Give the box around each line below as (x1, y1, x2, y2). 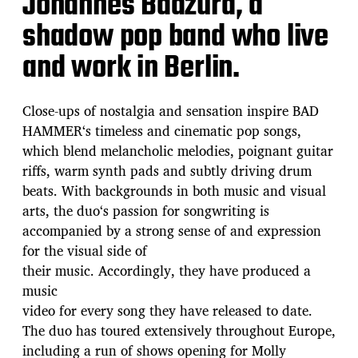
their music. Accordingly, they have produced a (22, 259, 311, 281)
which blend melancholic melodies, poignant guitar (22, 139, 333, 161)
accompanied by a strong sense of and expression (22, 219, 321, 241)
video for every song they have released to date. (22, 299, 312, 321)
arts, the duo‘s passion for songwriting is (22, 199, 269, 221)
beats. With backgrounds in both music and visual (22, 179, 326, 201)
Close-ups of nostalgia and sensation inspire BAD (22, 99, 319, 121)
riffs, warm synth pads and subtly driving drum (22, 159, 312, 181)
